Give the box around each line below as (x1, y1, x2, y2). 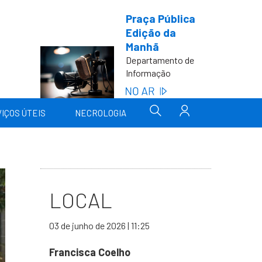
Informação (125, 67, 171, 78)
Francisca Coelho (49, 246, 130, 258)
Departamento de (125, 54, 194, 65)
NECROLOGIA (75, 108, 126, 118)
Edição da (125, 26, 176, 39)
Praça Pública (125, 12, 195, 25)
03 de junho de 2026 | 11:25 (49, 220, 150, 231)
